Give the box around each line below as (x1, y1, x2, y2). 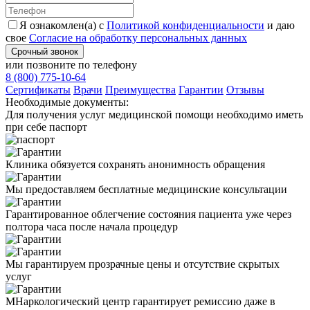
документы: (73, 95, 129, 108)
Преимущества (105, 83, 176, 95)
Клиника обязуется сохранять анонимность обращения (6, 158, 265, 170)
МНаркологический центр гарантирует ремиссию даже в (6, 295, 275, 307)
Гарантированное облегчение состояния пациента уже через (6, 208, 291, 220)
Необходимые (6, 95, 73, 108)
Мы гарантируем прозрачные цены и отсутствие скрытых (6, 257, 280, 270)
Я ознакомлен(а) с (19, 19, 107, 31)
